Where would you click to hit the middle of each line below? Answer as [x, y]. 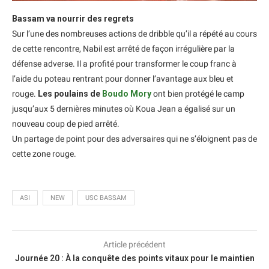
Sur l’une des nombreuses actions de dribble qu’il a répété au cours [134, 33]
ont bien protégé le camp [198, 93]
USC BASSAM [106, 198]
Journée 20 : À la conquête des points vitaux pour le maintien [134, 258]
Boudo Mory [127, 93]
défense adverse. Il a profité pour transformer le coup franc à [124, 63]
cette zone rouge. [44, 153]
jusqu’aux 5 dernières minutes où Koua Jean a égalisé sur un [124, 108]
